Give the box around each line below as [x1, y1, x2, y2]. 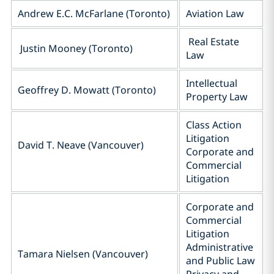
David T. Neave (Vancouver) [18, 138, 144, 152]
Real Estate [186, 35, 239, 48]
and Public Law [186, 254, 255, 267]
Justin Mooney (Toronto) [18, 42, 133, 55]
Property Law [186, 90, 248, 103]
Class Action [186, 118, 242, 131]
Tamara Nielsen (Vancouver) [18, 247, 148, 261]
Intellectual [186, 76, 237, 90]
